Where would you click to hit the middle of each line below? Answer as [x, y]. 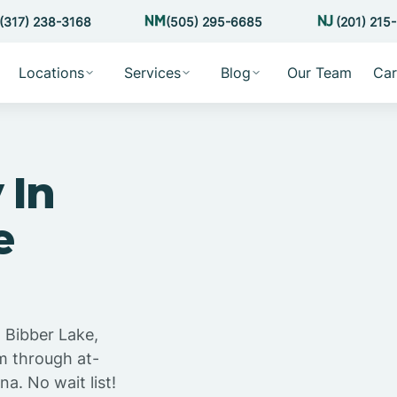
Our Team [319, 73]
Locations [51, 73]
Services [152, 73]
